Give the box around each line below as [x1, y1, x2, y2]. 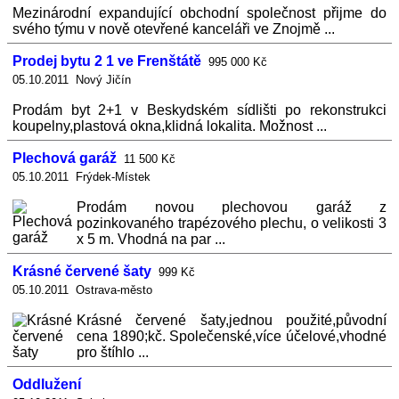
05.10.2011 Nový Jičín [12, 73, 131, 86]
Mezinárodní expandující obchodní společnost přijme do [12, 5, 387, 20]
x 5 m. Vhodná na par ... [77, 232, 225, 247]
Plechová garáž [12, 151, 117, 166]
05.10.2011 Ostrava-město [12, 283, 152, 297]
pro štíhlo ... [77, 345, 149, 360]
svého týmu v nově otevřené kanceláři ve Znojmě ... [12, 21, 335, 37]
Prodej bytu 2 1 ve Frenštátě [12, 53, 201, 69]
